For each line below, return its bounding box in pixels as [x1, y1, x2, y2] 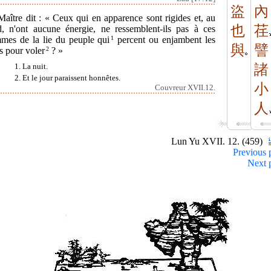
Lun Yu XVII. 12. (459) [171, 136, 265, 146]
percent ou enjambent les [114, 34, 216, 45]
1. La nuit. [15, 62, 48, 71]
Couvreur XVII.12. [155, 83, 215, 92]
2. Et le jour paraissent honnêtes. [15, 73, 120, 82]
